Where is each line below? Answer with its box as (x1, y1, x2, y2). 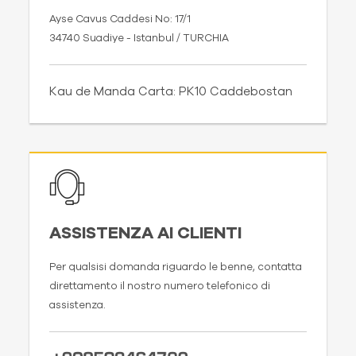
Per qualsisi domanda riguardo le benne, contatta (49, 261, 302, 273)
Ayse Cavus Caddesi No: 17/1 (49, 14, 191, 25)
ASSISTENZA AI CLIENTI (49, 224, 242, 242)
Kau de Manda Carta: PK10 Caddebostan (49, 85, 292, 98)
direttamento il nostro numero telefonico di (49, 281, 270, 292)
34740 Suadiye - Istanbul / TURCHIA (49, 33, 229, 44)
